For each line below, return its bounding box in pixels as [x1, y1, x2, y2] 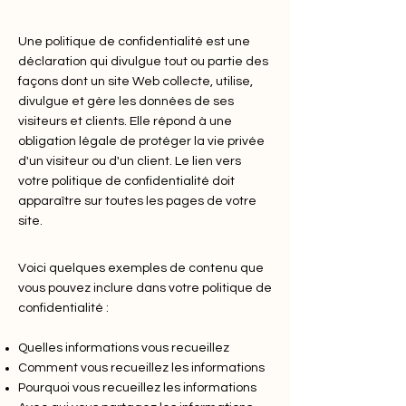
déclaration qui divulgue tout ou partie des [18, 55, 268, 68]
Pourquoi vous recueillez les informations [18, 382, 256, 394]
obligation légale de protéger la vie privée [18, 135, 265, 148]
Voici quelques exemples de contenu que [18, 262, 264, 275]
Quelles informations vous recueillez [18, 342, 229, 354]
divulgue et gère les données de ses [18, 95, 234, 108]
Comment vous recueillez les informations [18, 362, 265, 374]
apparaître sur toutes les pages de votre [18, 195, 256, 208]
